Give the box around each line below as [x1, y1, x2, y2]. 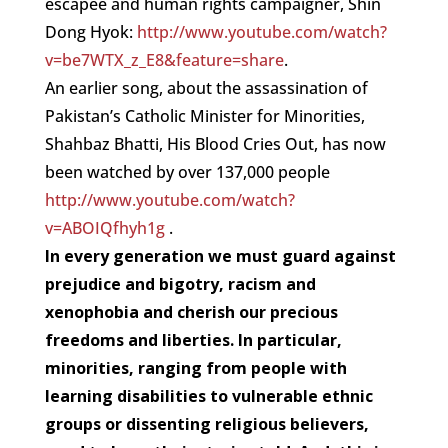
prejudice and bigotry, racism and [44, 272, 316, 295]
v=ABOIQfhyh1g [44, 216, 165, 239]
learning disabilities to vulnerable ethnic [44, 384, 373, 407]
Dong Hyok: [44, 20, 137, 43]
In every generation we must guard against [44, 244, 396, 267]
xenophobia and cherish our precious [44, 300, 338, 323]
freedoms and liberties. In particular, [44, 328, 342, 351]
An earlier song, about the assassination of [44, 76, 368, 99]
